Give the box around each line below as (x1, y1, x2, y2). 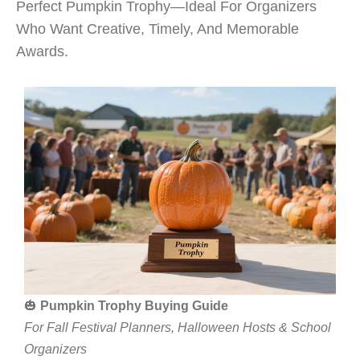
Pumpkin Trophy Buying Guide (40, 298, 228, 313)
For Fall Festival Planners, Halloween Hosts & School (24, 320, 331, 334)
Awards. (16, 43, 68, 59)
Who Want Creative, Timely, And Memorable (16, 21, 299, 37)
